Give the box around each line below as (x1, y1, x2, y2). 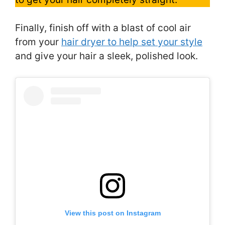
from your (15, 36, 61, 48)
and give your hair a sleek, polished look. (15, 50, 198, 62)
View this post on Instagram (64, 209, 161, 217)
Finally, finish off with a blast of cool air (15, 22, 191, 34)
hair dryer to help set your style (61, 36, 202, 48)
